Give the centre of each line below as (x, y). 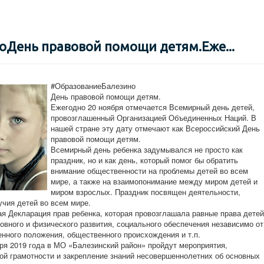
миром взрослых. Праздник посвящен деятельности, (146, 192)
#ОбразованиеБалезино (93, 86)
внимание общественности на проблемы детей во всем (149, 171)
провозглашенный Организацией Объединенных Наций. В (154, 118)
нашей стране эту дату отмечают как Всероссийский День (155, 128)
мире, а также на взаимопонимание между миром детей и (154, 181)
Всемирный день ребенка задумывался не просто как (147, 150)
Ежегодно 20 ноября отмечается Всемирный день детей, (153, 107)
